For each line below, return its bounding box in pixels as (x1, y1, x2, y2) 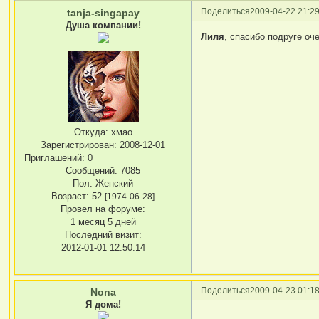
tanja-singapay (66, 7, 140, 19)
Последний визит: (64, 229, 142, 240)
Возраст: (51, 190, 90, 202)
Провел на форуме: (61, 203, 146, 214)
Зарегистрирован (41, 139, 115, 150)
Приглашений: (24, 152, 85, 163)
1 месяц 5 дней (70, 216, 136, 227)
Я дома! (85, 299, 121, 310)
